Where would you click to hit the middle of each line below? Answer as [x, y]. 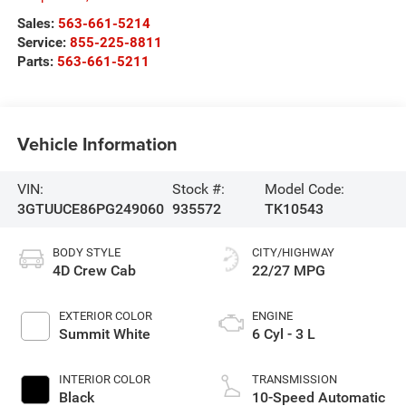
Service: [43, 42]
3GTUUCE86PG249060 [90, 208]
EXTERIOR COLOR [105, 315]
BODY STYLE [86, 252]
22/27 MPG [289, 270]
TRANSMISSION [295, 379]
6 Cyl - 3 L [284, 333]
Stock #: [198, 188]
